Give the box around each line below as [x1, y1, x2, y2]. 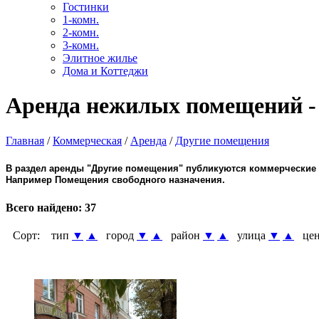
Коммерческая [53, 134, 122, 147]
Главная [6, 134, 44, 147]
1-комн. [63, 13, 99, 26]
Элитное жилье [63, 51, 137, 64]
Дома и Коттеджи [63, 64, 148, 77]
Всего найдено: [6, 201, 85, 214]
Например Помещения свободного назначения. [6, 174, 225, 185]
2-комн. [63, 26, 99, 38]
